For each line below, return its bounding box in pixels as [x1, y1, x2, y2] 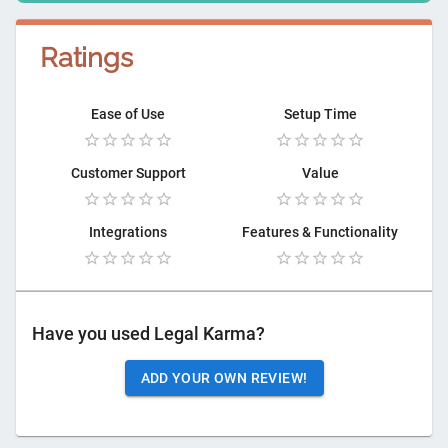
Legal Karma [154, 324, 256, 345]
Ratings [40, 41, 133, 74]
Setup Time [283, 106, 357, 123]
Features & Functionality [242, 224, 398, 241]
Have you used [32, 324, 154, 345]
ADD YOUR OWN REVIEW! [140, 370, 308, 387]
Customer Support [70, 165, 186, 182]
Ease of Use [91, 106, 165, 123]
